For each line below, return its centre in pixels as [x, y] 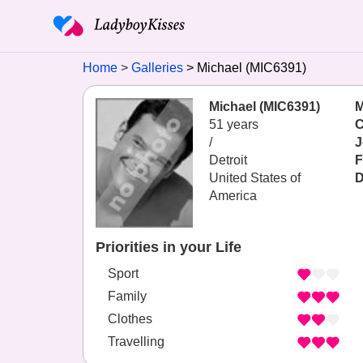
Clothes [130, 319]
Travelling [136, 342]
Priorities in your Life [169, 247]
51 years [234, 124]
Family [127, 297]
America [233, 196]
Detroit [228, 160]
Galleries [157, 68]
